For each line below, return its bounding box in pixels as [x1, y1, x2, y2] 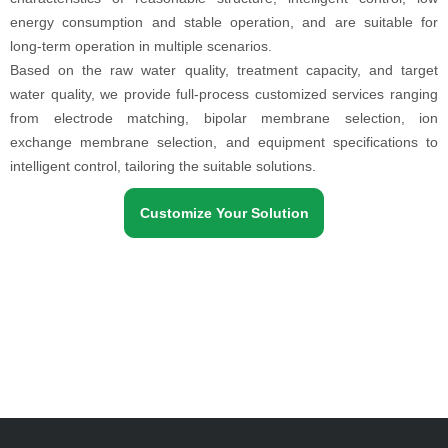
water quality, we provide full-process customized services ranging [10, 86, 438, 102]
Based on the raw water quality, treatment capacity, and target [10, 62, 438, 78]
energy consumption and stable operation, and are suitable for [10, 14, 438, 30]
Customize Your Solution [139, 205, 309, 221]
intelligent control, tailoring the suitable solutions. [10, 158, 316, 174]
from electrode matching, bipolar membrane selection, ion [10, 110, 438, 126]
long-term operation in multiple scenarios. [10, 38, 272, 54]
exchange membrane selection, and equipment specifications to [10, 134, 438, 150]
